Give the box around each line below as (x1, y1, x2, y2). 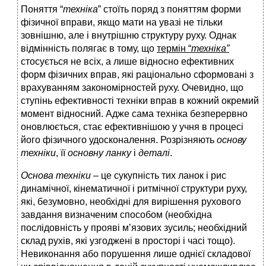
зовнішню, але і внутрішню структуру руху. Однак (21, 30, 236, 41)
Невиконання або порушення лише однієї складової (21, 249, 251, 259)
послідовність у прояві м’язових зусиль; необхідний (21, 223, 247, 233)
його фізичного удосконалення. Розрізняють (21, 135, 217, 145)
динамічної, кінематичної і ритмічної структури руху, (21, 183, 247, 194)
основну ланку (68, 148, 131, 159)
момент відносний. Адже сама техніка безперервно (21, 109, 248, 119)
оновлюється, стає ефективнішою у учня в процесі (21, 122, 243, 132)
